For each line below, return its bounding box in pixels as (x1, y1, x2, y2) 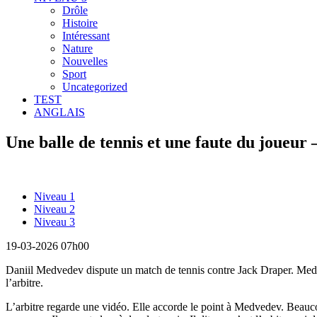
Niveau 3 (34, 215, 75, 228)
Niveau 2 (34, 202, 75, 215)
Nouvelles (62, 54, 108, 67)
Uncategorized (62, 80, 127, 93)
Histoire (62, 16, 98, 29)
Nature (62, 42, 93, 54)
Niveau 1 (34, 190, 75, 202)
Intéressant (62, 29, 110, 42)
